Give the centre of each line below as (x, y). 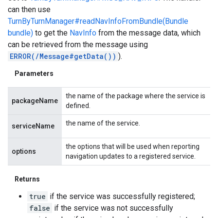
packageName (35, 101)
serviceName (33, 126)
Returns (27, 179)
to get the (51, 33)
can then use (29, 9)
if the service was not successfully (113, 208)
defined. (78, 106)
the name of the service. (103, 123)
